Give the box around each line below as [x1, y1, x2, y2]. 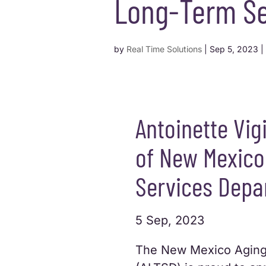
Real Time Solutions [126, 43, 202, 54]
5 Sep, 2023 [135, 213, 204, 227]
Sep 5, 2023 [210, 43, 258, 54]
